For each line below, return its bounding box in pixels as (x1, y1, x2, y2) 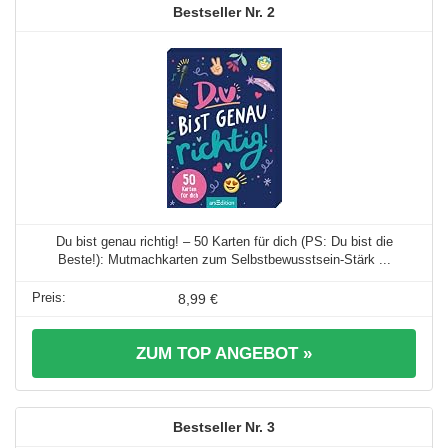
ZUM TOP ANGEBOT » (136, 343, 312, 363)
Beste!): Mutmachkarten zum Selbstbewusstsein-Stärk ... (57, 251, 391, 267)
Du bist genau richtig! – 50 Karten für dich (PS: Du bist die (55, 233, 393, 249)
